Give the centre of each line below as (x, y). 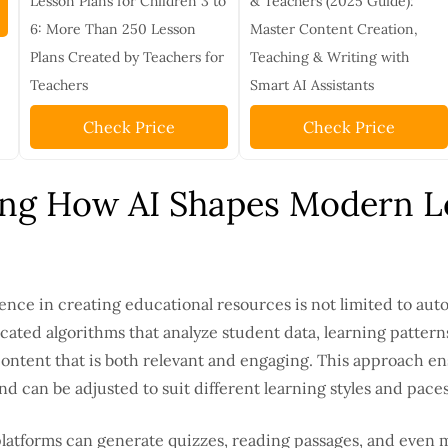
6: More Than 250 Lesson (112, 29)
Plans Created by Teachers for (126, 57)
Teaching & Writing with (329, 57)
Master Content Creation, (333, 29)
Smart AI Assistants (311, 85)
